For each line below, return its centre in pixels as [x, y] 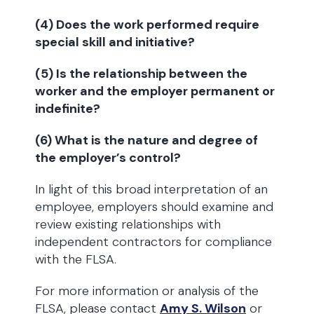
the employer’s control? [108, 158]
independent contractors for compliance [153, 242]
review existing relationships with [128, 224]
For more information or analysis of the [147, 291]
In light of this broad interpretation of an [151, 189]
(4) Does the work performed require [147, 25]
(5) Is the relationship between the [141, 74]
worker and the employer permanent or [155, 91]
